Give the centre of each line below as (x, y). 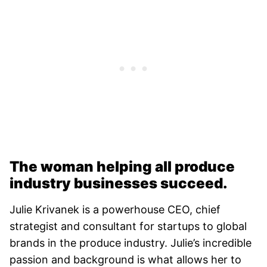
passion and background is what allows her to (125, 259)
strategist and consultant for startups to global (128, 226)
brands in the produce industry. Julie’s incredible (131, 243)
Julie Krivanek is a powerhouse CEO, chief (115, 209)
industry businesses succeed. (119, 183)
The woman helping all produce (122, 166)
